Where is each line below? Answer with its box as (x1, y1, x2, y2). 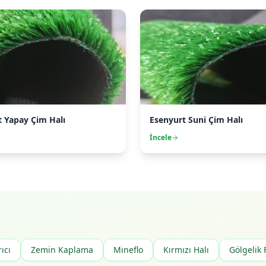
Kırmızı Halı (163, 244, 209, 255)
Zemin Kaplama (31, 244, 93, 255)
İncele (150, 132, 172, 142)
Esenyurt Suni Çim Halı (150, 114, 243, 125)
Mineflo (113, 244, 143, 255)
